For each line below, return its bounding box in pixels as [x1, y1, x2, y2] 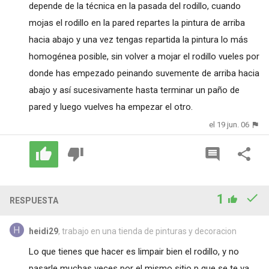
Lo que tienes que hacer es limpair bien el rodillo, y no [28, 246, 239, 257]
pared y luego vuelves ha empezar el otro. [28, 101, 193, 113]
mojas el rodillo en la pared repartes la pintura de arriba [28, 17, 245, 29]
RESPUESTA [9, 195, 58, 205]
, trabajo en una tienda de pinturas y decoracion [58, 226, 237, 236]
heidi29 [28, 226, 58, 236]
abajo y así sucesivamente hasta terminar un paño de [28, 85, 240, 96]
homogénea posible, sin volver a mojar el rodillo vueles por [28, 51, 259, 62]
